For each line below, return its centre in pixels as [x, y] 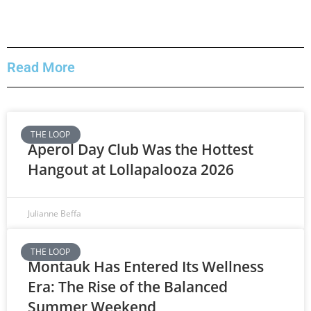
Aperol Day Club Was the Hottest [141, 149]
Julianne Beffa [54, 213]
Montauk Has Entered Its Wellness [146, 266]
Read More [41, 67]
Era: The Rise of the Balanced [128, 286]
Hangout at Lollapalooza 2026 [131, 169]
